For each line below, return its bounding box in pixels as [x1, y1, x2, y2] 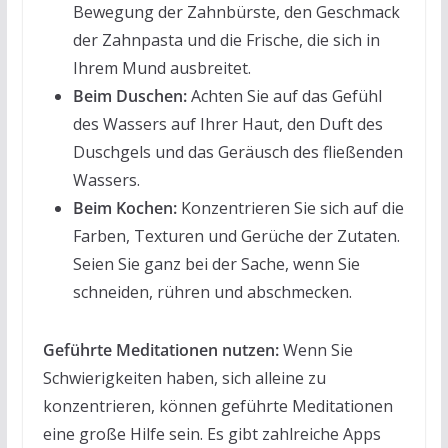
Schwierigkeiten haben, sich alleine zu [42, 366, 326, 389]
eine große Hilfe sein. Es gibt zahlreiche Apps [42, 422, 381, 445]
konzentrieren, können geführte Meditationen [42, 394, 393, 417]
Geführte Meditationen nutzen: [42, 338, 279, 361]
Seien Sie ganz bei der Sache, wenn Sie [72, 252, 360, 275]
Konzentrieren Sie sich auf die [176, 196, 404, 219]
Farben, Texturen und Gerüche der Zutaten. [72, 224, 400, 247]
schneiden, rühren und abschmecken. [72, 280, 352, 303]
